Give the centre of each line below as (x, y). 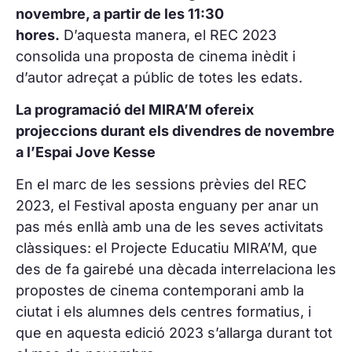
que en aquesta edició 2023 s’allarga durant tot (174, 333)
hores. (38, 35)
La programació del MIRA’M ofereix (135, 109)
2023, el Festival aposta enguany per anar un (167, 206)
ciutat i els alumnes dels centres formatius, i (163, 312)
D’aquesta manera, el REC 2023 (168, 35)
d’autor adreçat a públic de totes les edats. (159, 77)
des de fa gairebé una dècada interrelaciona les (176, 269)
